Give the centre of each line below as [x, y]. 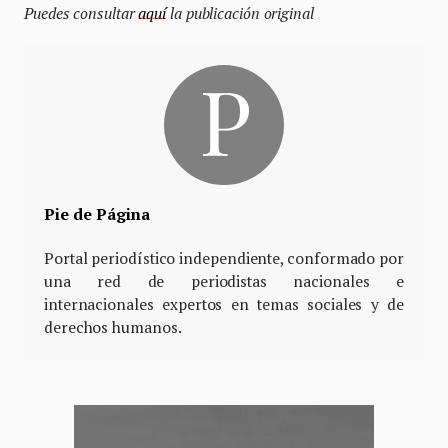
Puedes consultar [81, 13]
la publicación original [240, 13]
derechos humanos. [113, 327]
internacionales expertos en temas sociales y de [224, 304]
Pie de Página [97, 214]
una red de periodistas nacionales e [224, 281]
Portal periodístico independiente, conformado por [224, 258]
